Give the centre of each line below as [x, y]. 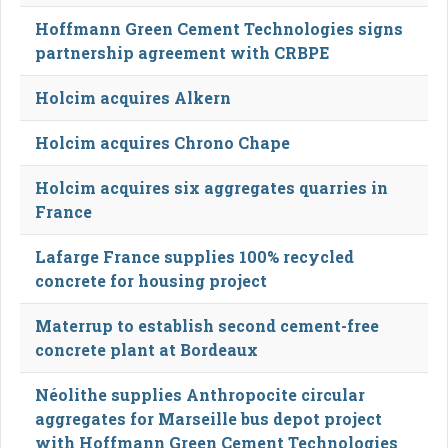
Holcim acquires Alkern [133, 97]
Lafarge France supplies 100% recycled [194, 256]
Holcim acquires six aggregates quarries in [211, 187]
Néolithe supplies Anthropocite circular [200, 394]
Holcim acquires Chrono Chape [162, 142]
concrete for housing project [151, 280]
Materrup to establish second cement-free [207, 325]
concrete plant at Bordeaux [146, 349]
